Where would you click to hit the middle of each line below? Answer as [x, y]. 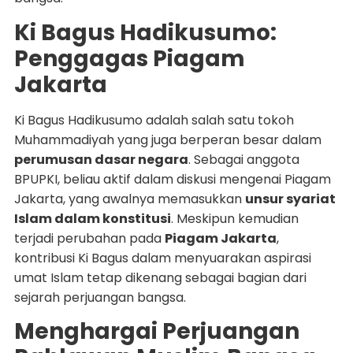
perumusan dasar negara [101, 159]
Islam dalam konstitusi [92, 218]
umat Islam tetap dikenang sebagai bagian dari [160, 277]
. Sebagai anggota [243, 159]
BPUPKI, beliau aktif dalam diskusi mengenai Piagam [172, 179]
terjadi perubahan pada [89, 238]
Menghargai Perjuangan [156, 332]
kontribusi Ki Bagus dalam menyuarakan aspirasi [162, 258]
